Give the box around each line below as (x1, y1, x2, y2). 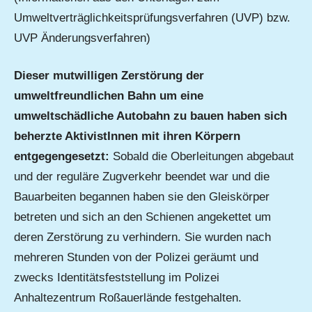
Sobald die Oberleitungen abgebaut (113, 150, 294, 164)
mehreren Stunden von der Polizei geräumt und (14, 251, 258, 265)
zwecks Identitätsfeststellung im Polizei (14, 271, 219, 285)
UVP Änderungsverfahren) (14, 31, 150, 45)
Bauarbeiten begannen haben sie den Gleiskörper (14, 190, 270, 204)
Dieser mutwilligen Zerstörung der (14, 69, 204, 83)
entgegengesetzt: (14, 150, 113, 164)
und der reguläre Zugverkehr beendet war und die (14, 170, 270, 184)
